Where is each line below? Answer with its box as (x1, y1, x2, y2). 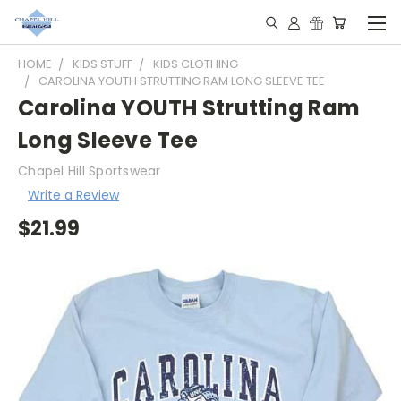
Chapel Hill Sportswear (18, 162, 161, 180)
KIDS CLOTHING (153, 55, 238, 73)
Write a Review (27, 185, 119, 204)
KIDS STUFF (73, 55, 132, 73)
